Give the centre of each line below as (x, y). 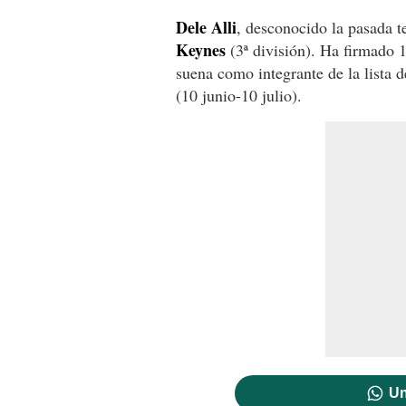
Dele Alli (206, 27)
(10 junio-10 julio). (239, 95)
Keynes (201, 49)
